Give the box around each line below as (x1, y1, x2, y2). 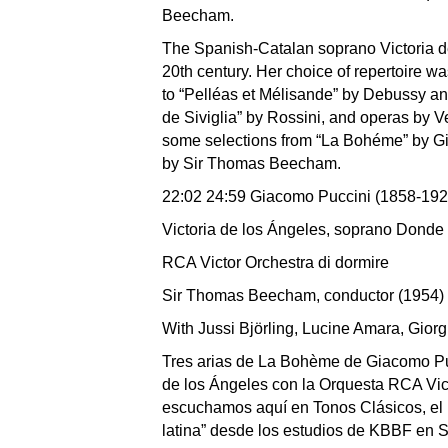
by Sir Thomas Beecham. (162, 155, 341, 172)
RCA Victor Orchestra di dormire (162, 254, 389, 271)
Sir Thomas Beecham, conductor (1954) (162, 287, 444, 304)
